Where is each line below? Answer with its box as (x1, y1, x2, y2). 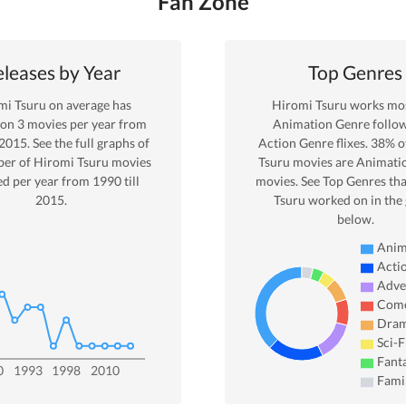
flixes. (335, 135, 371, 151)
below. (336, 211, 374, 227)
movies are (289, 154, 353, 170)
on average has (45, 97, 131, 113)
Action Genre (257, 135, 333, 151)
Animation (272, 116, 333, 132)
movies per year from (27, 116, 147, 132)
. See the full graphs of (27, 135, 150, 151)
